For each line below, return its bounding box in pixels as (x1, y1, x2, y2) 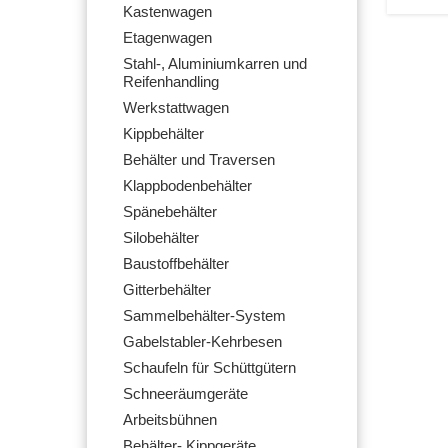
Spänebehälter (123, 204, 217, 220)
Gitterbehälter (123, 282, 211, 298)
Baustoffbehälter (123, 256, 229, 272)
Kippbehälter (123, 126, 204, 142)
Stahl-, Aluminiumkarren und (123, 56, 307, 72)
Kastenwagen (123, 4, 212, 20)
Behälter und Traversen (123, 152, 275, 168)
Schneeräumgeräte (123, 386, 248, 402)
